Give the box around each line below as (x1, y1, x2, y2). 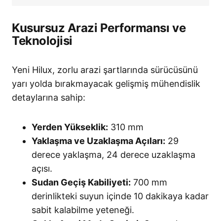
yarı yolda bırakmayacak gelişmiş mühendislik (12, 78, 200, 89)
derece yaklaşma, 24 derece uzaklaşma (32, 149, 195, 160)
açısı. (32, 163, 52, 174)
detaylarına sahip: (12, 92, 85, 103)
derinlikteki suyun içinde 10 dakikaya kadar (32, 190, 209, 201)
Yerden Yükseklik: (32, 121, 108, 132)
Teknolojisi (12, 33, 73, 48)
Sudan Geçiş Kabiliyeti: (32, 177, 131, 187)
